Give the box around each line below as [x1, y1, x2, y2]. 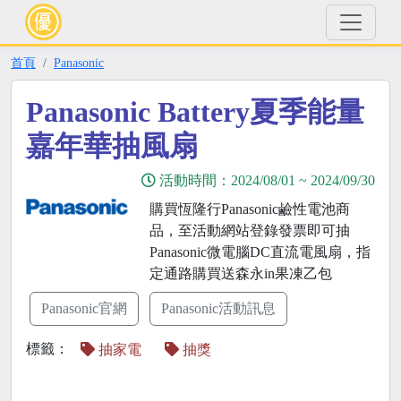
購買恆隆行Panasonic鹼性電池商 [149, 201, 350, 217]
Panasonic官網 [41, 301, 127, 316]
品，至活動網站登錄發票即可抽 [149, 223, 350, 238]
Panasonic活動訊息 [161, 301, 276, 316]
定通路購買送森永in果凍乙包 [149, 266, 332, 281]
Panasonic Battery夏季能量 [26, 96, 364, 128]
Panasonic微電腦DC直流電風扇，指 [149, 244, 371, 260]
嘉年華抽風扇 [26, 130, 198, 162]
